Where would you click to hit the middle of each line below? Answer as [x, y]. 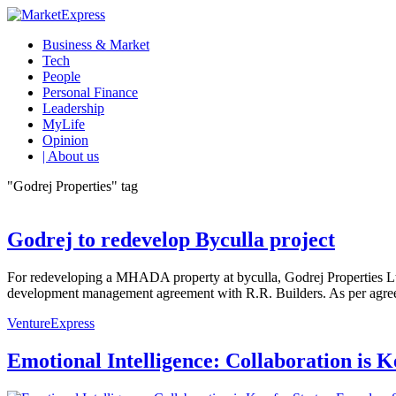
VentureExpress [51, 323]
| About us [71, 156]
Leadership [73, 108]
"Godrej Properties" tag [72, 186]
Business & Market [96, 45]
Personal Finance [90, 92]
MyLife [64, 124]
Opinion [65, 140]
